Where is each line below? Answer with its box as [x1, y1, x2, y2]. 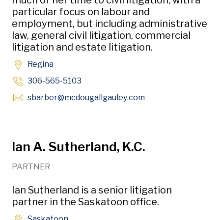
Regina [27, 59, 54, 69]
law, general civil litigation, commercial [12, 29, 191, 41]
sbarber [27, 93, 57, 102]
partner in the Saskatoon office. [12, 196, 159, 208]
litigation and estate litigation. [12, 41, 155, 53]
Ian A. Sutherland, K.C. [12, 139, 145, 154]
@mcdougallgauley [57, 93, 127, 102]
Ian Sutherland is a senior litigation [12, 184, 172, 196]
